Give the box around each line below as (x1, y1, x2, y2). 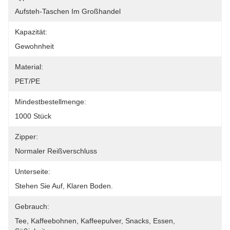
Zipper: (15, 132, 38, 141)
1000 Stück (15, 112, 51, 120)
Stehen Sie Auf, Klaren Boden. (15, 182, 113, 190)
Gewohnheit (15, 42, 54, 50)
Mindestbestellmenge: (15, 98, 86, 106)
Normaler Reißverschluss (15, 147, 97, 155)
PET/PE (15, 77, 40, 85)
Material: (15, 63, 43, 71)
